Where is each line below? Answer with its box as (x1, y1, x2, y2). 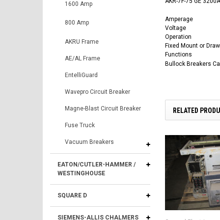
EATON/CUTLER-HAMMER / (57, 161, 136, 168)
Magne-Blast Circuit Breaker (65, 105, 141, 112)
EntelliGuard (65, 72, 98, 79)
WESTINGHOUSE (57, 170, 105, 177)
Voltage (165, 24, 186, 31)
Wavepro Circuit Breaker (65, 88, 130, 95)
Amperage (165, 15, 193, 23)
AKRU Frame (65, 38, 99, 45)
